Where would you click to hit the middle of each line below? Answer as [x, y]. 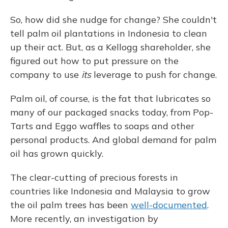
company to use [46, 75]
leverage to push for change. [154, 75]
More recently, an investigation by [84, 219]
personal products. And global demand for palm [113, 140]
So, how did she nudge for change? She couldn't [113, 20]
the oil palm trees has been [70, 205]
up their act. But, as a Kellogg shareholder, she [110, 47]
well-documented [169, 205]
